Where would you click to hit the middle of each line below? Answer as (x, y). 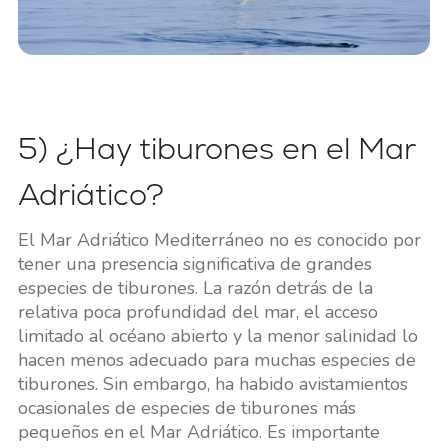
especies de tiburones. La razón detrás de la (195, 288)
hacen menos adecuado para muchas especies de (216, 360)
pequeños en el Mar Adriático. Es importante (198, 432)
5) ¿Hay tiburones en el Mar (216, 149)
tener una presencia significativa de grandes (194, 264)
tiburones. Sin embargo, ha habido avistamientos (212, 384)
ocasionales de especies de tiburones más (186, 408)
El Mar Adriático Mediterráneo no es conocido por (219, 240)
